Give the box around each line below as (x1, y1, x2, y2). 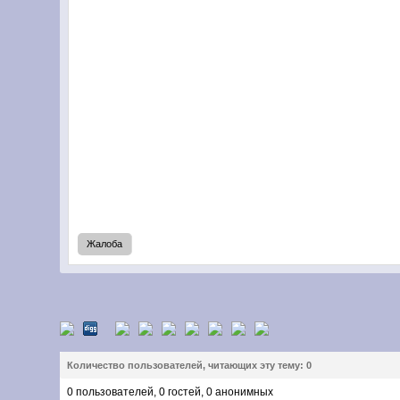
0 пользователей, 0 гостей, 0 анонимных (67, 386, 274, 398)
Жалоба (87, 238, 123, 249)
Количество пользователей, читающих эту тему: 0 (67, 360, 312, 371)
